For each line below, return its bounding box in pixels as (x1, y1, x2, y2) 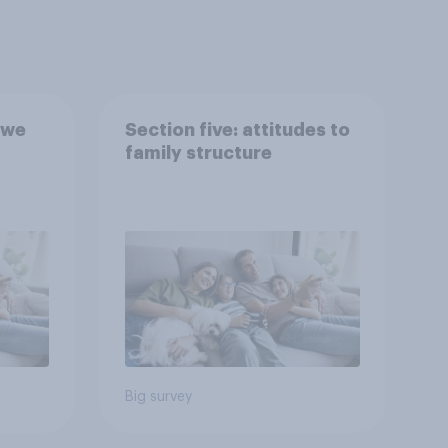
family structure (124, 143, 272, 162)
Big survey (124, 390, 192, 405)
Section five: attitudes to (124, 120, 350, 139)
